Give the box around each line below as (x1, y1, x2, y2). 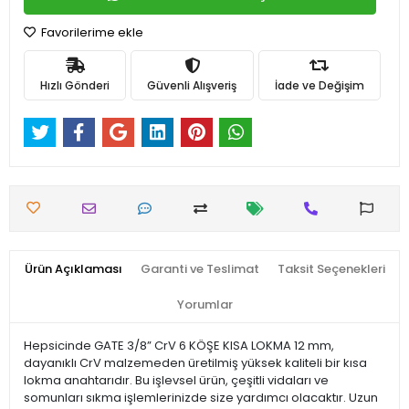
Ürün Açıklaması (24, 260, 122, 278)
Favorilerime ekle (38, 24, 143, 41)
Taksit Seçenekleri (277, 260, 385, 278)
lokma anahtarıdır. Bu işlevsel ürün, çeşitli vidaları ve (24, 372, 329, 390)
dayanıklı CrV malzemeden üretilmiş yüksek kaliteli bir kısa (24, 354, 367, 372)
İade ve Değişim (274, 77, 364, 93)
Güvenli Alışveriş (147, 77, 237, 93)
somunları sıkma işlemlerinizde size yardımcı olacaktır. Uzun (24, 389, 378, 407)
